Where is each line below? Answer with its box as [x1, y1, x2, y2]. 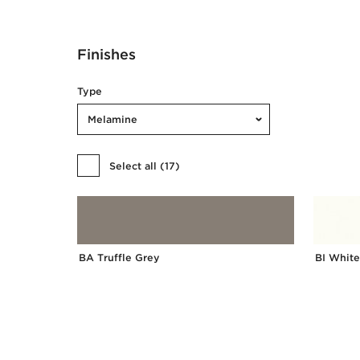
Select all [109, 159, 157, 172]
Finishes [77, 46, 136, 63]
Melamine [88, 113, 137, 126]
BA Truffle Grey [79, 252, 160, 264]
